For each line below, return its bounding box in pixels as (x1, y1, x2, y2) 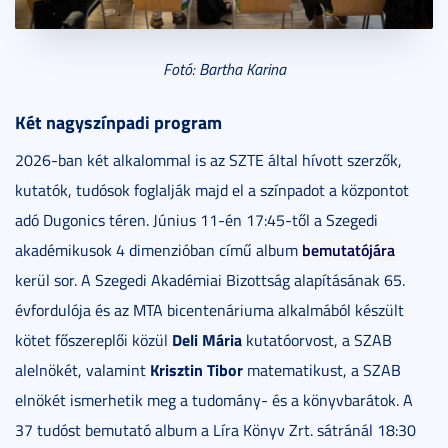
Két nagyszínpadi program (15, 109, 222, 136)
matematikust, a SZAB (243, 359, 401, 382)
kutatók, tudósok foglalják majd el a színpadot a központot (15, 179, 409, 202)
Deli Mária (172, 328, 242, 352)
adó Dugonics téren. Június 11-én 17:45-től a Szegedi (15, 209, 378, 232)
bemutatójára (302, 238, 395, 262)
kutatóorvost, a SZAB (242, 329, 392, 352)
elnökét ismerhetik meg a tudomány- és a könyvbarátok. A (15, 389, 413, 412)
